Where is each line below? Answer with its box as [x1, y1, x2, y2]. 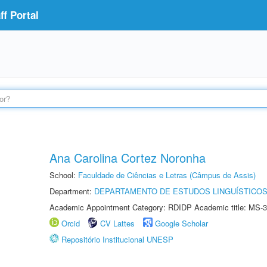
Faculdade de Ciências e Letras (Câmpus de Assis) [78, 169, 256, 181]
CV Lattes [100, 218, 135, 229]
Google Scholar [155, 218, 208, 229]
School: [49, 169, 78, 181]
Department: [49, 185, 94, 197]
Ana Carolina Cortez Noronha [49, 149, 206, 166]
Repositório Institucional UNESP [61, 234, 173, 245]
